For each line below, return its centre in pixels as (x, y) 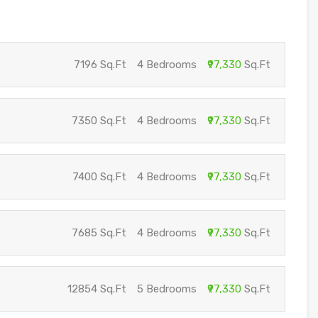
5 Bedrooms (166, 289)
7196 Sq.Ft (100, 65)
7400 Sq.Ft (99, 177)
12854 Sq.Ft (97, 289)
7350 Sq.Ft (99, 121)
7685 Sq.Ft (99, 233)
